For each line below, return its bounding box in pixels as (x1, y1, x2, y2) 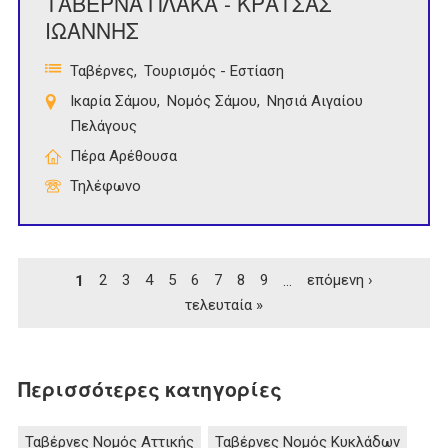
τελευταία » (185, 296, 263, 315)
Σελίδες (18, 222, 113, 258)
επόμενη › (307, 271, 373, 290)
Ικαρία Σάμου (70, 92, 157, 111)
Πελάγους (70, 117, 137, 136)
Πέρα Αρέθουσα (70, 147, 177, 166)
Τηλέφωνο (70, 177, 141, 196)
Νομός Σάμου (167, 92, 257, 111)
